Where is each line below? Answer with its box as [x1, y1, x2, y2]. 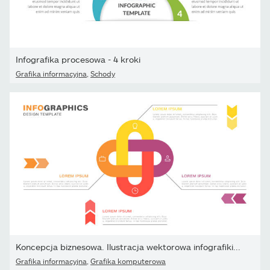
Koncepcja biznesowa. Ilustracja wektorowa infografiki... [16, 241, 240, 252]
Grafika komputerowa [90, 256, 166, 265]
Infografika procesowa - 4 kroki [16, 54, 140, 64]
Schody [90, 69, 115, 78]
